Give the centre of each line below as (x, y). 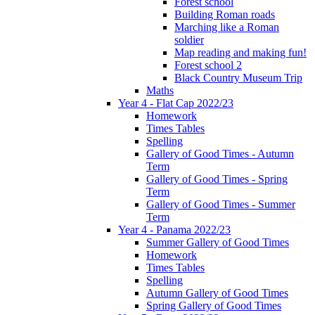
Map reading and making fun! (240, 53)
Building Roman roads (225, 15)
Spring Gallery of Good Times (214, 306)
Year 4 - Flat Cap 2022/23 (176, 103)
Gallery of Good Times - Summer (221, 205)
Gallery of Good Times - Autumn (220, 154)
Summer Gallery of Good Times (218, 243)
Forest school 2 (208, 65)
